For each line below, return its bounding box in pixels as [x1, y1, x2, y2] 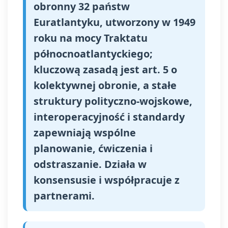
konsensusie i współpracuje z [34, 173, 180, 187]
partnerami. [34, 189, 95, 203]
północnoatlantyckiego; [34, 47, 153, 61]
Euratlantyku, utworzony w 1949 [34, 15, 195, 29]
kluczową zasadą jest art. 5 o [34, 63, 177, 76]
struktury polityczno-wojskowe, [34, 94, 192, 108]
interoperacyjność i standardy [34, 110, 185, 124]
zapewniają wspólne [34, 126, 136, 139]
